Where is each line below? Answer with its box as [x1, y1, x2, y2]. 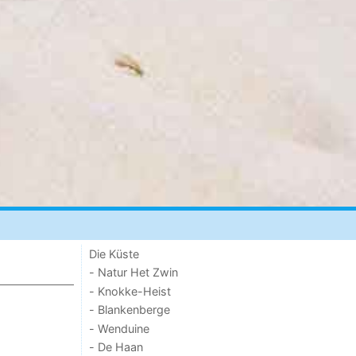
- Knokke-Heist [89, 284, 172, 298]
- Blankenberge [89, 303, 171, 317]
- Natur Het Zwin [89, 265, 179, 280]
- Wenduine [89, 321, 150, 335]
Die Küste [89, 247, 140, 261]
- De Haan [89, 339, 144, 354]
